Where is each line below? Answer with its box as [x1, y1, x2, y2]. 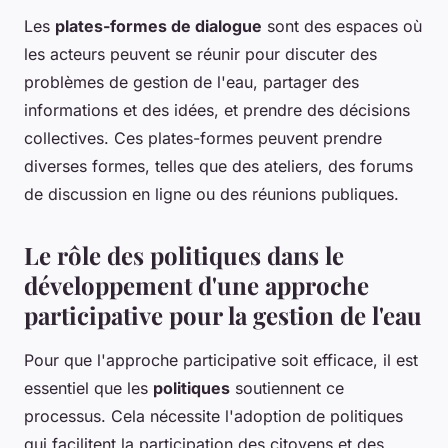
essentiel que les [24, 377, 153, 398]
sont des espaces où [262, 15, 422, 36]
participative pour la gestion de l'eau [24, 298, 422, 331]
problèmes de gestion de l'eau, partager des [24, 71, 359, 92]
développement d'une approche [24, 268, 369, 301]
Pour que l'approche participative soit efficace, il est [24, 349, 418, 370]
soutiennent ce [230, 377, 344, 398]
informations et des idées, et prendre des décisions [24, 99, 410, 120]
